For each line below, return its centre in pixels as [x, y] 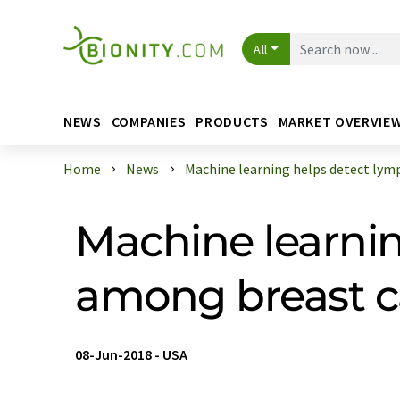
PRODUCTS [232, 121]
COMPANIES [149, 121]
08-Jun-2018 [113, 354]
